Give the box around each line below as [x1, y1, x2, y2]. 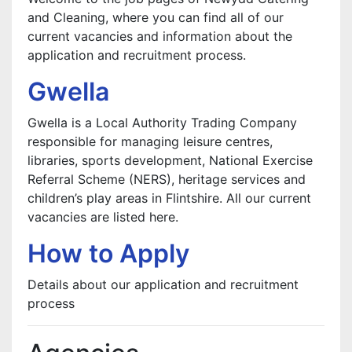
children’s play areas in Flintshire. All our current [27, 190, 311, 206]
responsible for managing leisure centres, [27, 134, 273, 149]
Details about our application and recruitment [27, 277, 299, 292]
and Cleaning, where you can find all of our [27, 9, 284, 25]
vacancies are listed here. [27, 209, 178, 225]
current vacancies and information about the [27, 28, 292, 44]
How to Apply [27, 238, 189, 269]
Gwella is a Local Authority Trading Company [27, 115, 297, 130]
